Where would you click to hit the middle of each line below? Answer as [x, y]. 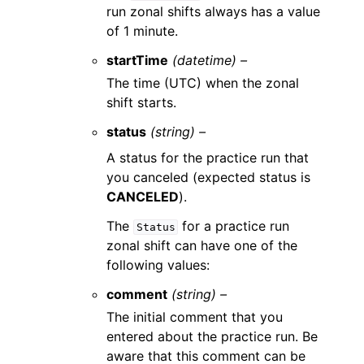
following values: [158, 265]
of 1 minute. [143, 31]
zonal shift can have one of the [202, 245]
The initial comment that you [195, 317]
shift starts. [142, 102]
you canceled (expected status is [209, 177]
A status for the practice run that [208, 158]
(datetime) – [210, 60]
